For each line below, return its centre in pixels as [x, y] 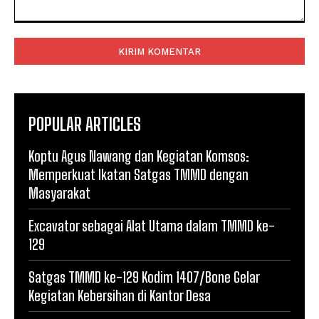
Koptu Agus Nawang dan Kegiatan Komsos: [139, 156]
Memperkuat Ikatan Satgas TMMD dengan [138, 174]
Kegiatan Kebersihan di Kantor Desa [120, 295]
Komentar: [37, 29]
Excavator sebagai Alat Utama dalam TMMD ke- [152, 225]
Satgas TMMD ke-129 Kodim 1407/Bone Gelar [144, 277]
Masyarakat [59, 193]
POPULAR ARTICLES [85, 124]
